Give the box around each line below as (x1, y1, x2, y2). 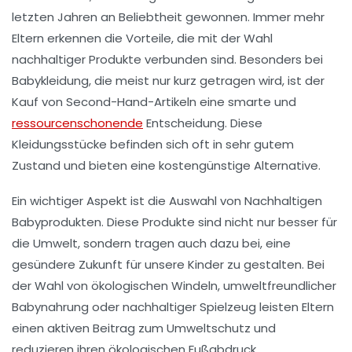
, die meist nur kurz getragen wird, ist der (89, 72, 324, 90)
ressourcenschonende (12, 115, 143, 132)
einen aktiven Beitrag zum (12, 320, 167, 337)
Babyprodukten (12, 214, 101, 231)
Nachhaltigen (244, 192, 322, 210)
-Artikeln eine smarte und (148, 93, 296, 111)
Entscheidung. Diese (143, 115, 262, 132)
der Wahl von (12, 277, 91, 295)
